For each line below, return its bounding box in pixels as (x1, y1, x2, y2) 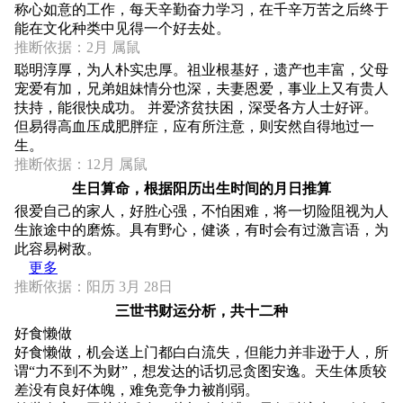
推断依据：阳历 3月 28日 (14, 278, 173, 294)
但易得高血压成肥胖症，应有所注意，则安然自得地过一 (14, 118, 374, 134)
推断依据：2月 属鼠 (14, 39, 140, 55)
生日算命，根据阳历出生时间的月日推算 (72, 180, 331, 196)
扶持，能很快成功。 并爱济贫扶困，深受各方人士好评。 (14, 99, 378, 115)
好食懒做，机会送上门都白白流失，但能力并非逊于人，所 (14, 344, 389, 360)
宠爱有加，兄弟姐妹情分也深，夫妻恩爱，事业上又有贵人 (14, 80, 389, 96)
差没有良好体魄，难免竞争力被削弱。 (14, 381, 259, 398)
